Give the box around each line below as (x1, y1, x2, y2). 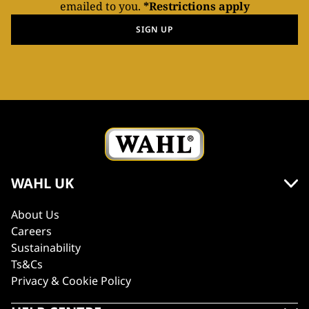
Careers (11, 223, 52, 239)
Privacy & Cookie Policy (11, 273, 131, 288)
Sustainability (11, 240, 81, 255)
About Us (11, 207, 59, 222)
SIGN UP (136, 23, 173, 35)
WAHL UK (11, 174, 74, 192)
